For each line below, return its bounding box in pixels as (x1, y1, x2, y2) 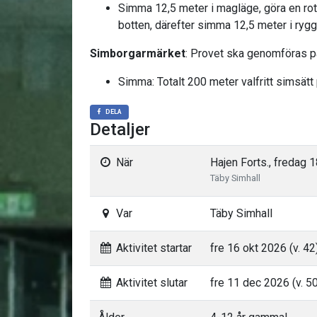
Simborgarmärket (90, 47, 185, 60)
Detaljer (90, 120, 150, 139)
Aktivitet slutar (113, 276, 188, 289)
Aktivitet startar (113, 241, 192, 255)
